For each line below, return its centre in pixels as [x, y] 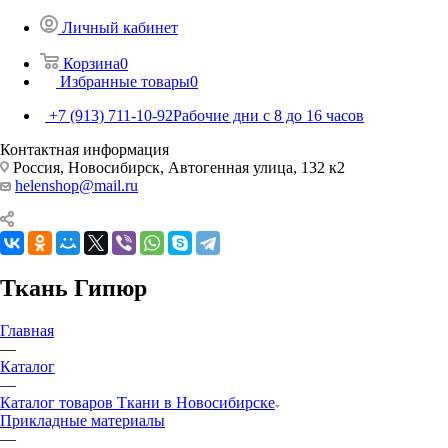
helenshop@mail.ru [76, 185]
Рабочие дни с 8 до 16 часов [268, 115]
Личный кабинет [120, 27]
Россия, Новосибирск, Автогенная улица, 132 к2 [177, 167]
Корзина [91, 63]
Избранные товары [125, 81]
